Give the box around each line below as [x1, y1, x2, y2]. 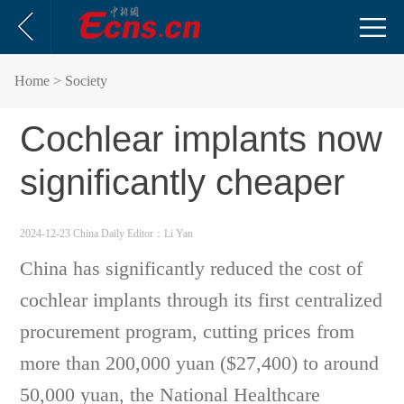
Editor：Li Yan [127, 227, 194, 240]
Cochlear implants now [20, 119, 383, 159]
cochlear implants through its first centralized [20, 289, 383, 311]
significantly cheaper [20, 162, 345, 202]
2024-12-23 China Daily [20, 227, 128, 240]
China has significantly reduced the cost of [20, 257, 363, 280]
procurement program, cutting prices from [20, 320, 355, 343]
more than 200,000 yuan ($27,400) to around [20, 352, 380, 374]
